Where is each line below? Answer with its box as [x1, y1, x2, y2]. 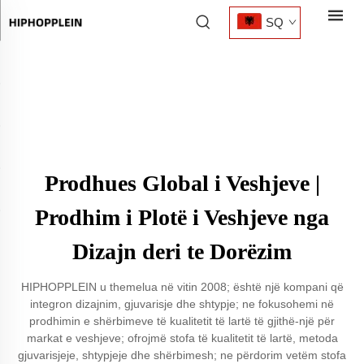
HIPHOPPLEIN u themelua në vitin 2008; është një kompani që [20, 280, 344, 293]
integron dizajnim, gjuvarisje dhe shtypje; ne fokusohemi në [30, 297, 334, 310]
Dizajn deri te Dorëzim [72, 239, 292, 264]
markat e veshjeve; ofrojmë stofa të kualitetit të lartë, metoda [26, 331, 338, 344]
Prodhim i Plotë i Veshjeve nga [35, 205, 329, 230]
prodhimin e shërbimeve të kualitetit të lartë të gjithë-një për [29, 314, 335, 327]
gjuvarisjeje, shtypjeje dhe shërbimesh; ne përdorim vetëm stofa [18, 349, 346, 362]
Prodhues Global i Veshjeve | [44, 171, 320, 196]
